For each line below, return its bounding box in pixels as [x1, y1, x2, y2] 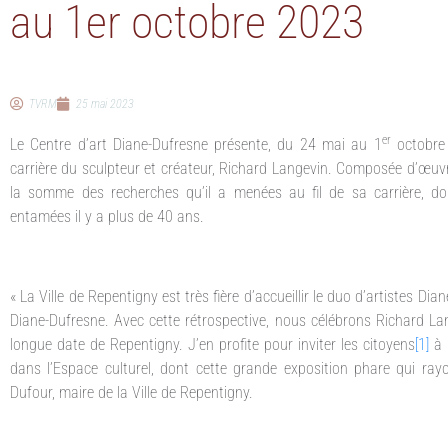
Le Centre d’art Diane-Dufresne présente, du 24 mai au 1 [10, 134, 382, 154]
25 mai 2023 [76, 96, 134, 111]
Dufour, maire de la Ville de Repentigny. [10, 382, 253, 402]
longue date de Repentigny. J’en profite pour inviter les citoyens [10, 334, 416, 354]
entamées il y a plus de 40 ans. [10, 206, 204, 226]
